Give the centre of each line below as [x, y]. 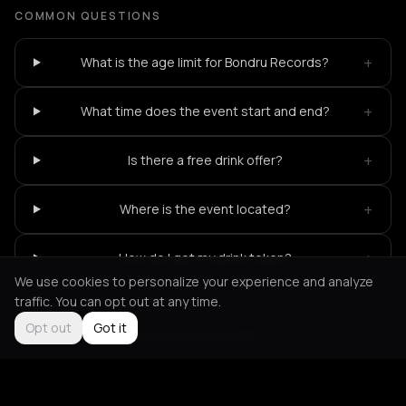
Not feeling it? [57, 334]
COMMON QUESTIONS [88, 15]
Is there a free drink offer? [205, 159]
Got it [110, 328]
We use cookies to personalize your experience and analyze [194, 281]
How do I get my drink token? [205, 257]
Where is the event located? [205, 208]
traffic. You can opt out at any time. [118, 301]
